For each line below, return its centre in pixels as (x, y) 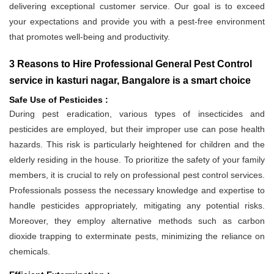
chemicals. (30, 252)
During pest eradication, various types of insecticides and (137, 114)
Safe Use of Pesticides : (59, 100)
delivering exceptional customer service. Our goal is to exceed (137, 6)
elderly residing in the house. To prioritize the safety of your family (137, 160)
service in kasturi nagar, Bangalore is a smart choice (130, 81)
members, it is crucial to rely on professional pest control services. (137, 175)
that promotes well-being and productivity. (90, 37)
